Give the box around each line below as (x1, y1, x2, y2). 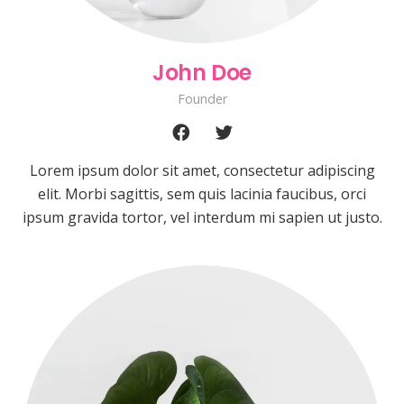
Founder (177, 90, 227, 108)
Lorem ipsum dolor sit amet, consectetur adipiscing (29, 161, 375, 181)
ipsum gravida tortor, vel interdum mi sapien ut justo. (22, 207, 382, 228)
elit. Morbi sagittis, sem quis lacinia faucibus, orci (38, 184, 366, 205)
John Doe (152, 58, 252, 88)
